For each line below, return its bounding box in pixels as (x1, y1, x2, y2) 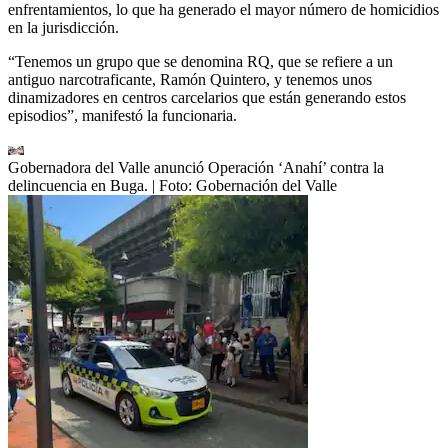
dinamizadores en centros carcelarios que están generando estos (8, 88, 406, 106)
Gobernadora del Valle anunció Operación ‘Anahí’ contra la (8, 158, 384, 176)
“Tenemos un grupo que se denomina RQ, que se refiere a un (8, 52, 393, 70)
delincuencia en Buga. (8, 176, 148, 194)
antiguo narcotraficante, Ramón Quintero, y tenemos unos (8, 70, 372, 88)
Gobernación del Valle (196, 176, 337, 194)
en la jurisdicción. (8, 18, 119, 36)
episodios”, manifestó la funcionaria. (8, 106, 237, 124)
